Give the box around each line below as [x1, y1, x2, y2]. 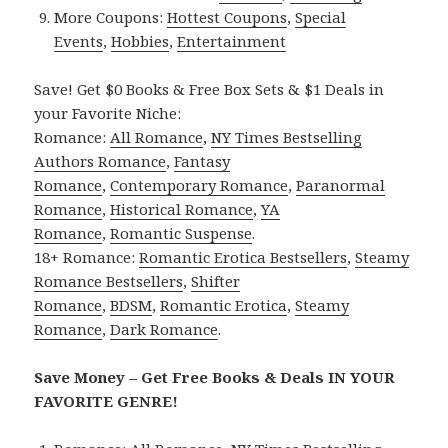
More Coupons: [54, 6, 168, 27]
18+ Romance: [34, 246, 140, 267]
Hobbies [111, 30, 170, 51]
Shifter [191, 270, 241, 291]
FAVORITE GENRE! [34, 390, 179, 411]
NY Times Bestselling [211, 126, 363, 147]
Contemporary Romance [110, 174, 289, 195]
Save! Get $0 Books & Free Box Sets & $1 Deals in [34, 78, 385, 99]
